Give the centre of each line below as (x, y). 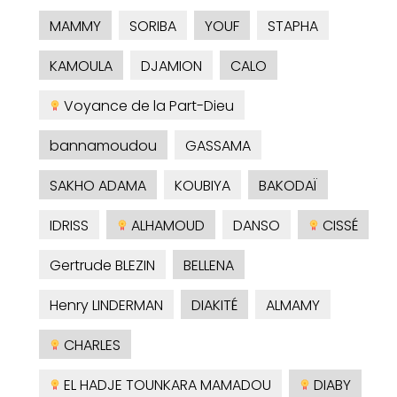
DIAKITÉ (214, 306)
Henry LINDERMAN (106, 306)
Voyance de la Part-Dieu (147, 106)
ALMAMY (293, 306)
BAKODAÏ (288, 186)
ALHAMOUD (166, 226)
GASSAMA (218, 146)
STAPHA (293, 27)
